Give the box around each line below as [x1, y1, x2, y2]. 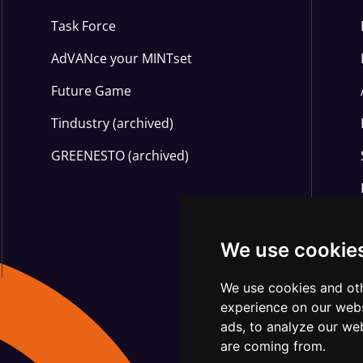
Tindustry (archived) [51, 114, 174, 132]
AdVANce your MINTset [51, 49, 193, 67]
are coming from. [220, 338, 326, 354]
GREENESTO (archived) [51, 147, 190, 164]
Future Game [51, 82, 132, 100]
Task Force [51, 17, 117, 35]
